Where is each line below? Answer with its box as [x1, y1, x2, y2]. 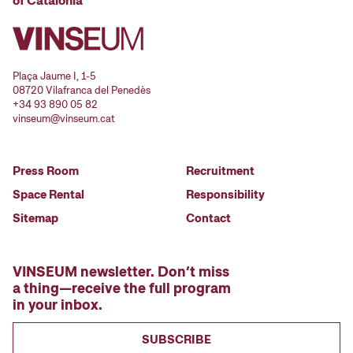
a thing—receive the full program [13, 278, 231, 297]
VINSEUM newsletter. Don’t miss [13, 262, 229, 281]
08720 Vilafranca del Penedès [13, 83, 150, 97]
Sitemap [13, 210, 58, 226]
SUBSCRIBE [142, 331, 211, 347]
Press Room [13, 162, 79, 179]
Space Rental [13, 186, 84, 203]
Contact [186, 210, 231, 226]
